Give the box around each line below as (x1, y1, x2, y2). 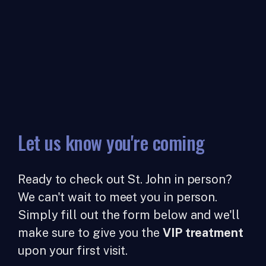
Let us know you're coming (18, 128, 205, 156)
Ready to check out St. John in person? (18, 172, 232, 186)
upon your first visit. (18, 243, 128, 258)
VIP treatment (162, 226, 243, 240)
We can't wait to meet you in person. (18, 190, 218, 204)
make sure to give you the (18, 226, 163, 240)
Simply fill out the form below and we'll (18, 208, 240, 222)
